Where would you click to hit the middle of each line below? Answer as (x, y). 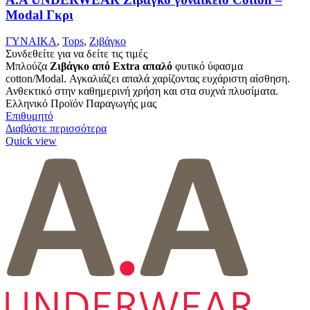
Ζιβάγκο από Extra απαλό (111, 66)
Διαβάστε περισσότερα (56, 129)
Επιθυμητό (29, 116)
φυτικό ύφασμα (208, 66)
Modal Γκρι (39, 15)
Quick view (31, 141)
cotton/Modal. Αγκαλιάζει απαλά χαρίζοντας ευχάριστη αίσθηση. (148, 79)
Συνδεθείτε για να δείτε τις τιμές (76, 54)
